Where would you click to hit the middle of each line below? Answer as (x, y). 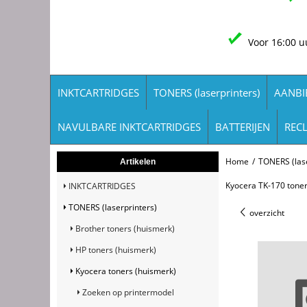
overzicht (266, 212)
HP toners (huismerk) (116, 249)
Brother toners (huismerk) (125, 228)
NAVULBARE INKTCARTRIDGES (129, 126)
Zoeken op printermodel (128, 292)
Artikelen (137, 161)
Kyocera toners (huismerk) (126, 271)
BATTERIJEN (243, 126)
